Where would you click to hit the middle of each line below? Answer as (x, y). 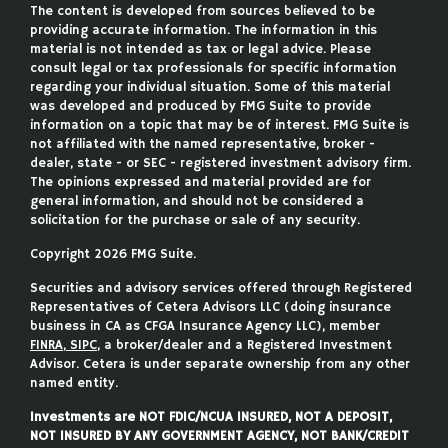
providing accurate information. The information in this (203, 30)
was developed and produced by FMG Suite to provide (200, 106)
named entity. (74, 383)
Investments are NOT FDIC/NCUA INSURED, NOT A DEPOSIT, (211, 417)
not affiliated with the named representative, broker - (202, 144)
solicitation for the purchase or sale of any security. (195, 220)
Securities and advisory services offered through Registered (221, 288)
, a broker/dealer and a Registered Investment (244, 345)
